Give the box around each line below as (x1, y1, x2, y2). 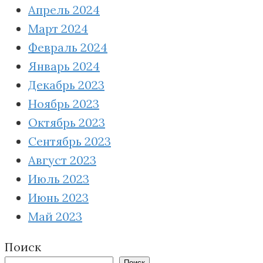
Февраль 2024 (28, 39, 107, 55)
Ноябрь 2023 (28, 96, 99, 111)
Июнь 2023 (28, 190, 89, 205)
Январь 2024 (28, 58, 100, 73)
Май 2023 (28, 208, 82, 224)
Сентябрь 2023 (28, 133, 111, 149)
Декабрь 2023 (28, 77, 104, 92)
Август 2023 (28, 152, 96, 167)
